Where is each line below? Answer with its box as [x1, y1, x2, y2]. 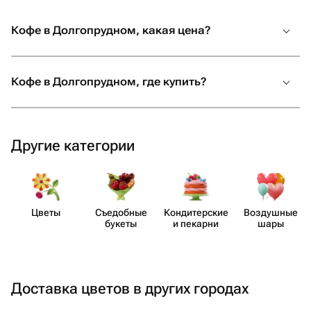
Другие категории [11, 137, 135, 154]
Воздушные [244, 207, 298, 218]
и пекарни [173, 218, 219, 229]
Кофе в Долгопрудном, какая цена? [11, 24, 210, 37]
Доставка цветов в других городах [11, 280, 249, 297]
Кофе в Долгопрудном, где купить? [11, 75, 206, 88]
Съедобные [94, 207, 147, 218]
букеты [105, 218, 137, 229]
